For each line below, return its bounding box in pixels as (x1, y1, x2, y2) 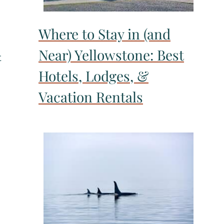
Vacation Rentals (38, 87, 143, 106)
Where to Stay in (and (38, 24, 170, 43)
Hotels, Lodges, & (38, 66, 148, 85)
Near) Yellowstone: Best (38, 45, 184, 64)
